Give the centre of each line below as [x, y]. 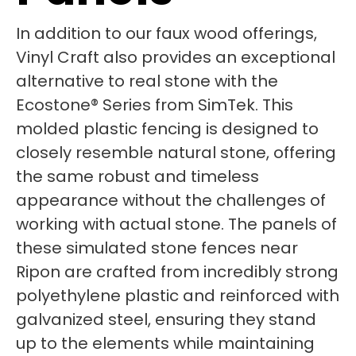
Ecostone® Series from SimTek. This [155, 105]
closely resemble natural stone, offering [176, 153]
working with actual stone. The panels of [176, 224]
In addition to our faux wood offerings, [166, 33]
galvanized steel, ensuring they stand [166, 319]
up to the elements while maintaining [165, 343]
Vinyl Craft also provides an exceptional [176, 57]
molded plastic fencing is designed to [167, 129]
